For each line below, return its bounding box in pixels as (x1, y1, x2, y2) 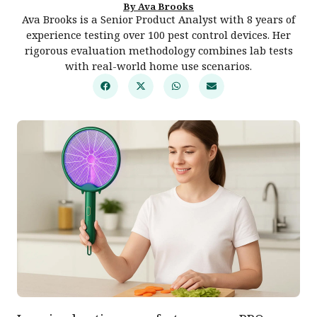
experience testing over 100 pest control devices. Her (26, 27, 291, 42)
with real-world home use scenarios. (65, 58, 252, 73)
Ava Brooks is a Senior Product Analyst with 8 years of (22, 11, 295, 26)
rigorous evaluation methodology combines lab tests (24, 42, 293, 57)
